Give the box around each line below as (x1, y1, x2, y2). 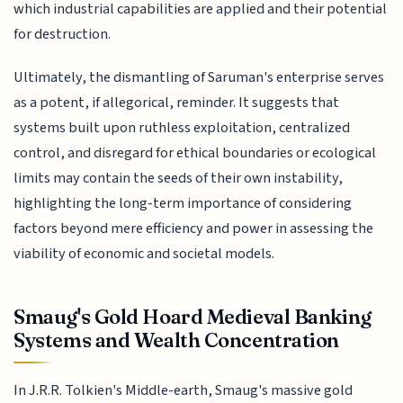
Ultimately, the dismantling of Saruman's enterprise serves (13, 67, 385, 89)
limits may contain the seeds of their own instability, (13, 167, 344, 190)
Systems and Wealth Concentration (13, 327, 340, 353)
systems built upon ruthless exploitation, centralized (13, 117, 351, 139)
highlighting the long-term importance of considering (13, 193, 353, 215)
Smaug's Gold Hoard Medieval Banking (13, 303, 372, 329)
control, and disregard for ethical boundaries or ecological (13, 142, 377, 165)
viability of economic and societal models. (13, 243, 275, 265)
